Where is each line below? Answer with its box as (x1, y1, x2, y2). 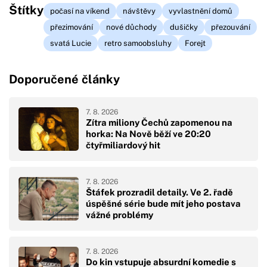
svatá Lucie (50, 38, 91, 48)
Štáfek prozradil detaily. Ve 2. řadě (86, 187, 233, 197)
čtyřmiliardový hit (86, 139, 160, 150)
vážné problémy (86, 209, 153, 220)
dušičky (170, 22, 198, 32)
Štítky (9, 2, 44, 17)
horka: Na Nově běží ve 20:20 (86, 128, 211, 139)
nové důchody (106, 22, 157, 32)
